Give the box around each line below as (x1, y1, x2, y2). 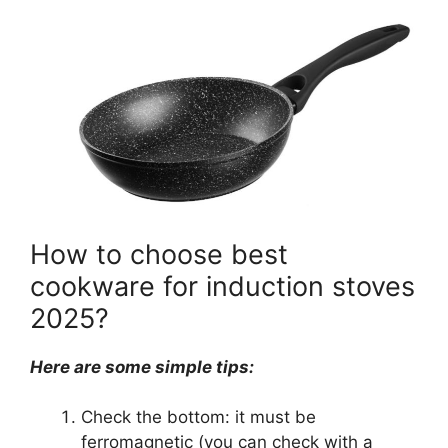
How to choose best (30, 237, 288, 271)
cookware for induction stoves (30, 269, 415, 303)
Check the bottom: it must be (81, 407, 316, 428)
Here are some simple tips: (30, 356, 254, 377)
